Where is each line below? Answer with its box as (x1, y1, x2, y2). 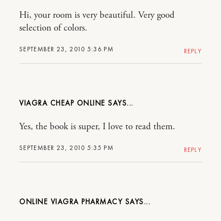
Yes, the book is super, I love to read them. (19, 120, 175, 133)
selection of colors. (19, 22, 87, 34)
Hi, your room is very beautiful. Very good (19, 9, 175, 21)
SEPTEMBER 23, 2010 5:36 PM (19, 44, 113, 53)
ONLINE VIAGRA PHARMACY (19, 196, 122, 207)
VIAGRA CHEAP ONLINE (19, 98, 106, 108)
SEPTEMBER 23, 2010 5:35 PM (19, 143, 113, 152)
